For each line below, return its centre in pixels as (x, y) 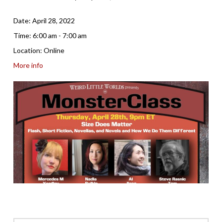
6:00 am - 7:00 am (59, 35)
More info (28, 65)
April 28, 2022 (53, 20)
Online (54, 50)
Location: (28, 50)
